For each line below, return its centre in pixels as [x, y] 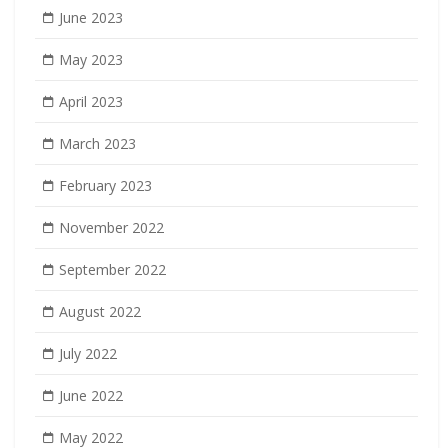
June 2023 [90, 17]
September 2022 [112, 269]
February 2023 [105, 185]
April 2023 [90, 101]
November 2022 [111, 227]
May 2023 [90, 59]
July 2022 [87, 353]
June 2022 [90, 395]
